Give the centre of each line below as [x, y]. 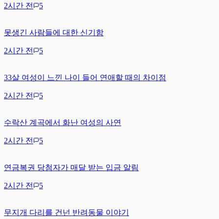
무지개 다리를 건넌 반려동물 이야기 [66, 212]
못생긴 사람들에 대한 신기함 [54, 32]
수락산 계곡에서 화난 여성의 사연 [63, 122]
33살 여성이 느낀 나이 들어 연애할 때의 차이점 [85, 77]
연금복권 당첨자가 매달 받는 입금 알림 [71, 167]
